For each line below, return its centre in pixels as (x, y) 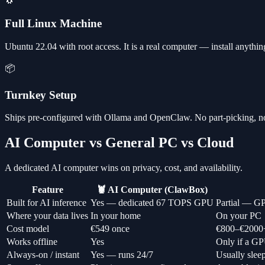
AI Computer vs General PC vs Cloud (119, 143)
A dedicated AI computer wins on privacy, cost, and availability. (124, 168)
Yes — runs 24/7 (122, 255)
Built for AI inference (46, 203)
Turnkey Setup (41, 95)
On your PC (239, 216)
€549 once (110, 229)
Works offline (32, 242)
